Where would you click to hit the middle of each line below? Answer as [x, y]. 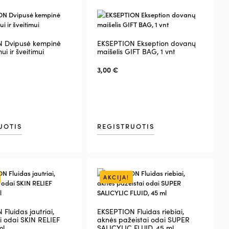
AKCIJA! [116, 177]
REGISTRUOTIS [125, 126]
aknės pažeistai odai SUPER [143, 219]
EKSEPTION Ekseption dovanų [146, 43]
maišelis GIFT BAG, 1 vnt [136, 52]
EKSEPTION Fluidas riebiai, [140, 211]
